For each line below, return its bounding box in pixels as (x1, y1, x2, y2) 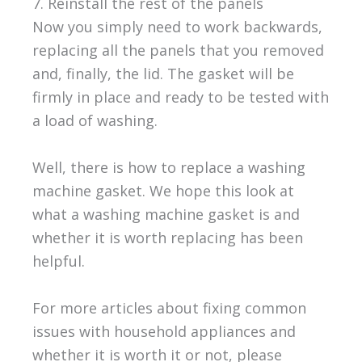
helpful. (32, 250, 85, 271)
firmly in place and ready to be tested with (32, 87, 329, 107)
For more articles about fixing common (32, 297, 306, 318)
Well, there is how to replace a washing (32, 157, 305, 177)
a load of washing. (32, 111, 162, 131)
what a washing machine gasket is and (32, 204, 300, 224)
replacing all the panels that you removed (32, 40, 324, 61)
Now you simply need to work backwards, (32, 17, 322, 37)
